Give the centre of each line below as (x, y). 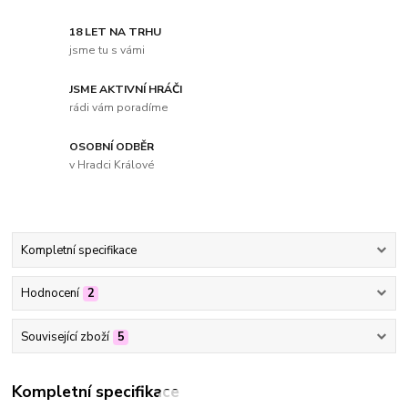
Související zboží (65, 337)
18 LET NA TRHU (116, 32)
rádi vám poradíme (119, 107)
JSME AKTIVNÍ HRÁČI (126, 90)
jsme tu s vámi (107, 50)
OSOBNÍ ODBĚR (112, 147)
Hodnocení (50, 294)
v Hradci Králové (112, 164)
